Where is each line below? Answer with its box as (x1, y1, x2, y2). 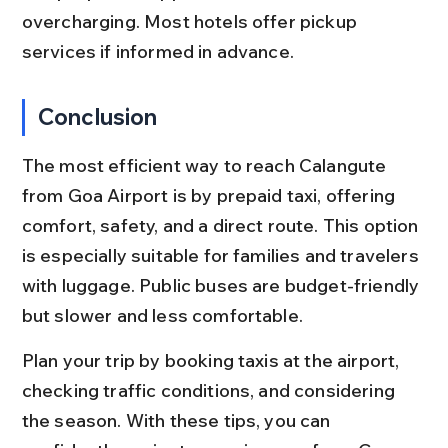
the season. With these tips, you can (21, 408, 335, 432)
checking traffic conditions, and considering (21, 378, 400, 402)
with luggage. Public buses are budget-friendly (21, 273, 424, 297)
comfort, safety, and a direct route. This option (21, 213, 423, 237)
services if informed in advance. (21, 39, 294, 63)
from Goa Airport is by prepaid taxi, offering (21, 183, 400, 207)
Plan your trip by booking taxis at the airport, (21, 348, 404, 372)
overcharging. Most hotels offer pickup (21, 9, 362, 33)
